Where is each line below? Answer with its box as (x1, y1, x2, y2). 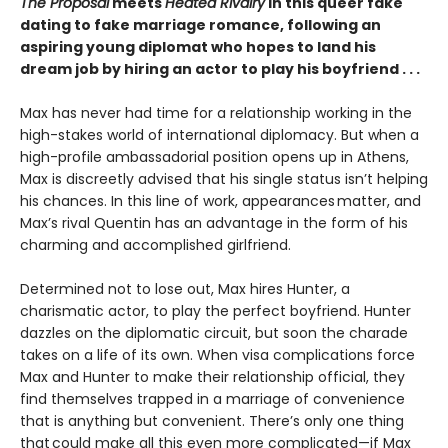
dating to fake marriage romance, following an (20, 14, 381, 35)
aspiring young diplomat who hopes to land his (20, 36, 376, 57)
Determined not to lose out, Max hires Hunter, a (20, 278, 350, 299)
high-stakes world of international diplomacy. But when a (20, 124, 419, 145)
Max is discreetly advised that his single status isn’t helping (20, 168, 428, 189)
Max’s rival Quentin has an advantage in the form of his (20, 212, 408, 233)
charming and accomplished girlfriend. (20, 234, 291, 255)
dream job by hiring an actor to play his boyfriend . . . (20, 58, 420, 79)
